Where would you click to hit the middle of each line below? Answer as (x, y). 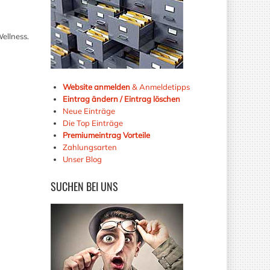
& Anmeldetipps (160, 86)
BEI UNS (101, 186)
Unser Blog (83, 159)
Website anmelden (96, 86)
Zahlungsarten (89, 147)
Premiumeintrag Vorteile (106, 135)
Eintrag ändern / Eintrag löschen (121, 99)
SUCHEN (67, 186)
